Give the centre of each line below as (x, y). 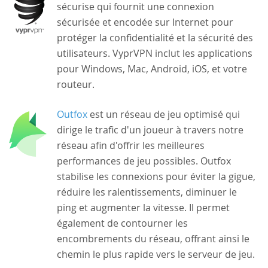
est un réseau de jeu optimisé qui (164, 114)
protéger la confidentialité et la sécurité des (155, 37)
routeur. (76, 84)
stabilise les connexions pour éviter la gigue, (156, 176)
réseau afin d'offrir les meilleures (131, 145)
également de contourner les (123, 223)
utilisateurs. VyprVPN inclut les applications (155, 53)
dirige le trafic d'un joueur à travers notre (150, 130)
